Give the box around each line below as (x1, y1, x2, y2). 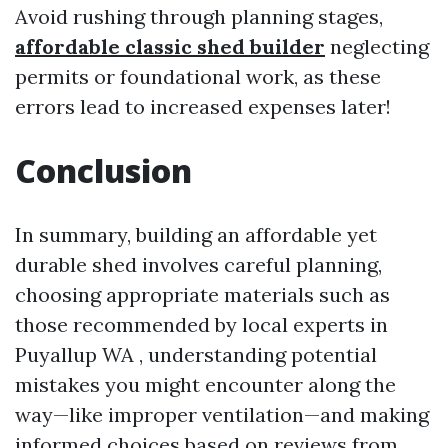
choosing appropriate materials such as (15, 282, 390, 307)
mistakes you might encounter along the (15, 372, 396, 397)
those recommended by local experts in (15, 312, 388, 337)
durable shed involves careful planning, (15, 252, 382, 277)
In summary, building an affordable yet (15, 222, 377, 247)
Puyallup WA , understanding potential (15, 342, 377, 367)
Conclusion (15, 149, 192, 192)
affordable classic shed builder (15, 34, 325, 59)
